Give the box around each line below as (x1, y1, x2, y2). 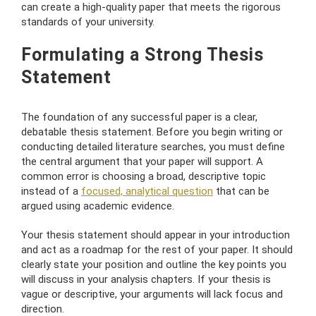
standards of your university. (21, 15, 154, 28)
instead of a (21, 184, 81, 197)
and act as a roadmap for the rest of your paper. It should (21, 243, 293, 256)
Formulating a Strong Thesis (21, 44, 264, 65)
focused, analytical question (81, 184, 213, 197)
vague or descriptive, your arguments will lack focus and (21, 287, 283, 300)
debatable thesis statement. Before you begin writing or (21, 125, 283, 138)
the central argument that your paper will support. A (21, 154, 263, 168)
